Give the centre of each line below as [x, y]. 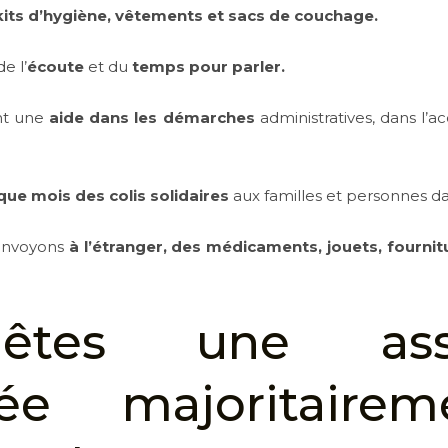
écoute [56, 66]
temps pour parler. [209, 66]
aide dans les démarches [152, 117]
